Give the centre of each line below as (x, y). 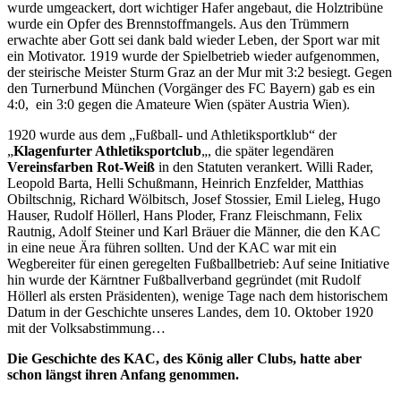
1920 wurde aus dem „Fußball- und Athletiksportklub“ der (172, 134)
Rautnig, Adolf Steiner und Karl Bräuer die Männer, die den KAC (194, 231)
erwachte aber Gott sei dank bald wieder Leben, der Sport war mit (193, 39)
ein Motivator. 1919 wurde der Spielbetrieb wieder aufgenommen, (193, 55)
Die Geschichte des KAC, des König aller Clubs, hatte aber (184, 358)
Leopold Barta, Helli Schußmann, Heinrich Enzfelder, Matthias (185, 183)
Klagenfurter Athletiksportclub (107, 150)
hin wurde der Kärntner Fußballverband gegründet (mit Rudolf (184, 279)
